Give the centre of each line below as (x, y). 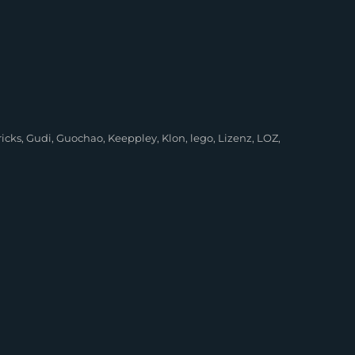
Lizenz (235, 137)
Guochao (80, 137)
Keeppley (133, 137)
